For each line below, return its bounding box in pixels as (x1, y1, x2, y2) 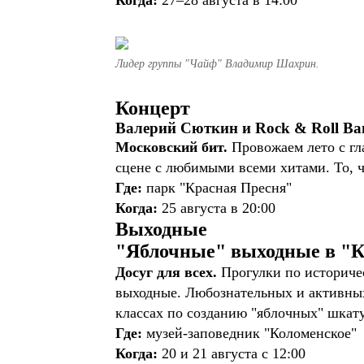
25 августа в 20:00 (162, 200, 279, 216)
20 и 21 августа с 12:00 (158, 345, 310, 362)
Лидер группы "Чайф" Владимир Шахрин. (115, 58, 319, 70)
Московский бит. (115, 139, 232, 155)
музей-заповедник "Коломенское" (142, 325, 361, 341)
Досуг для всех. (115, 264, 221, 280)
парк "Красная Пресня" (142, 180, 296, 196)
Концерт (115, 97, 190, 119)
